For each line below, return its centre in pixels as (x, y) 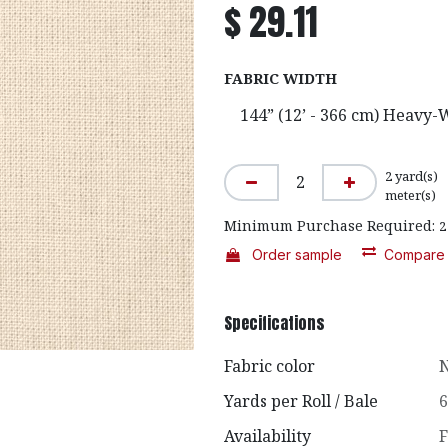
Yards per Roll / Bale (301, 401)
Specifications (274, 322)
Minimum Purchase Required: (329, 225)
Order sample (297, 254)
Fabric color (269, 366)
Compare (414, 254)
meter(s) (410, 195)
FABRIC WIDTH (280, 78)
